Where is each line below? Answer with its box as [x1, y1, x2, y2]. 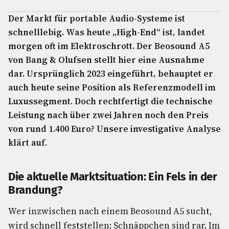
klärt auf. [8, 136, 47, 149]
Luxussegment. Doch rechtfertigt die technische [8, 95, 213, 107]
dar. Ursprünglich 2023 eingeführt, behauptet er [8, 67, 213, 80]
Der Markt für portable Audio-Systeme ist [8, 12, 185, 25]
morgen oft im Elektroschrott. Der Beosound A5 [8, 40, 210, 52]
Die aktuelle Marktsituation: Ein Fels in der [8, 170, 217, 184]
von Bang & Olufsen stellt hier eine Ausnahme [8, 54, 204, 66]
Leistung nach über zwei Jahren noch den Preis [8, 109, 209, 121]
